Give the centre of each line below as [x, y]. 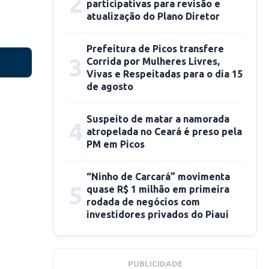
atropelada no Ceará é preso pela [164, 131]
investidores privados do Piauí [158, 214]
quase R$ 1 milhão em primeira [158, 189]
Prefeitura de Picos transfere [155, 49]
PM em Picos [116, 144]
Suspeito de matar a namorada [158, 119]
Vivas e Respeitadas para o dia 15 [165, 74]
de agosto [110, 86]
